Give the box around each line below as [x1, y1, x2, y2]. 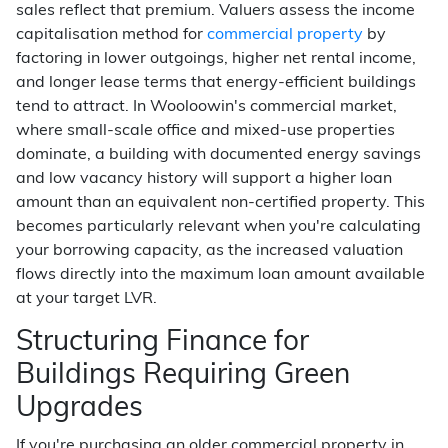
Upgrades [16, 395, 143, 423]
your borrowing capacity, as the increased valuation [16, 243, 403, 259]
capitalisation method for [16, 27, 207, 43]
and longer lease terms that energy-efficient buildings [16, 75, 416, 91]
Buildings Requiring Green [16, 362, 350, 390]
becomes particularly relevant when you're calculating [16, 219, 421, 235]
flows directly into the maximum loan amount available [16, 267, 425, 283]
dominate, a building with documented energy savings [16, 147, 421, 163]
